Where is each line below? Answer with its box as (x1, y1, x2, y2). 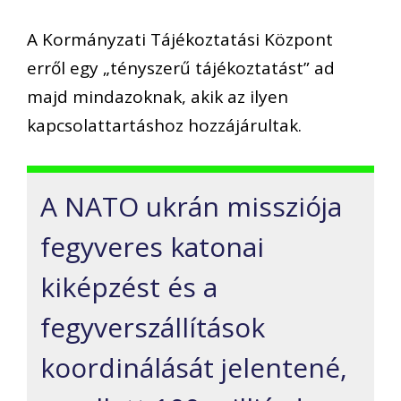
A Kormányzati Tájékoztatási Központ (27, 28, 333, 52)
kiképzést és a (40, 268, 218, 305)
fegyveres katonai (40, 227, 264, 265)
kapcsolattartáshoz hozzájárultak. (27, 114, 302, 138)
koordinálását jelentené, (40, 348, 347, 386)
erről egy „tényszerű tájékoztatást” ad (27, 56, 335, 81)
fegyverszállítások (40, 308, 265, 346)
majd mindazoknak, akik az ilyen (27, 85, 288, 109)
